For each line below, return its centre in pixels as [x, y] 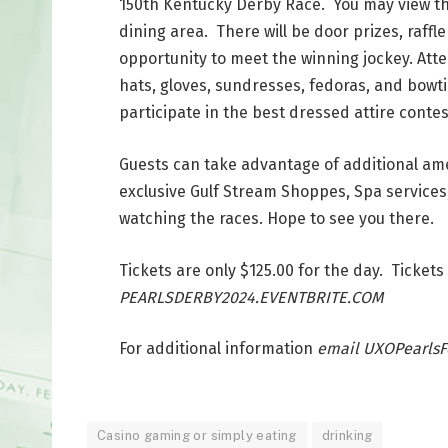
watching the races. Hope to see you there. [276, 218]
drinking [347, 435]
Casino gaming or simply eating [197, 435]
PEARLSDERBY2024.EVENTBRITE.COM [250, 297]
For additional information [217, 349]
